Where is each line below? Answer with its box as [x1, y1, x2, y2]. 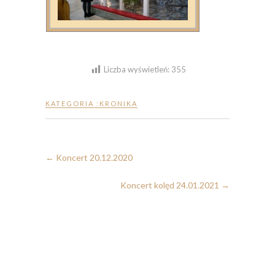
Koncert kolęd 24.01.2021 [120, 179, 221, 190]
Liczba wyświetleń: [103, 64, 169, 75]
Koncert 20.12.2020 [54, 152, 133, 163]
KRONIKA [99, 99, 137, 107]
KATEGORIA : [45, 99, 99, 107]
